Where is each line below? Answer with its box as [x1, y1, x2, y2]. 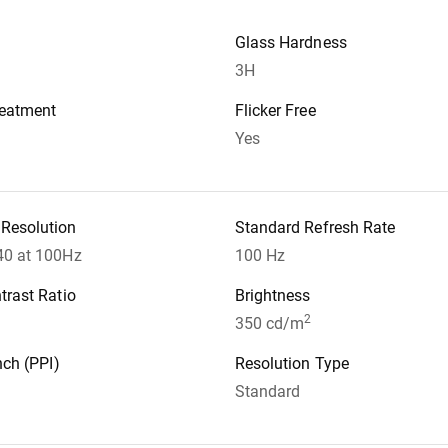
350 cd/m [234, 314, 305, 334]
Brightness [234, 286, 311, 306]
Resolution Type [234, 354, 349, 374]
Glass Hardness [234, 33, 347, 53]
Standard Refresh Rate [234, 218, 396, 238]
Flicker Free [234, 101, 316, 121]
